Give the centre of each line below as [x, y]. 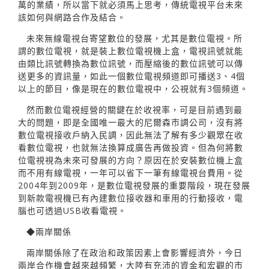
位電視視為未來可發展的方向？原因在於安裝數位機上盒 [131, 160]
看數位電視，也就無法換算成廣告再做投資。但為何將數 [131, 147]
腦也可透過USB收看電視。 [72, 210]
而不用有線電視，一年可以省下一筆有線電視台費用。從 [131, 172]
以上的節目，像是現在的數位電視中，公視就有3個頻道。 [133, 88]
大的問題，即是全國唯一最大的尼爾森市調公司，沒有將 [131, 122]
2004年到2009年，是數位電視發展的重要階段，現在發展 [134, 185]
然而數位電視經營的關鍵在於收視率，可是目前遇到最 [134, 109]
